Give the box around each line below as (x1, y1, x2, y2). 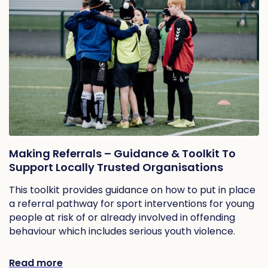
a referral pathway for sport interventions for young (9, 197, 254, 211)
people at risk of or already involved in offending (9, 211, 235, 225)
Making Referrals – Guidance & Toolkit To (9, 146, 236, 162)
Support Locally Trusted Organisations (9, 160, 223, 175)
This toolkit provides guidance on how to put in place (9, 183, 255, 197)
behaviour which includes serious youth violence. (9, 224, 235, 239)
